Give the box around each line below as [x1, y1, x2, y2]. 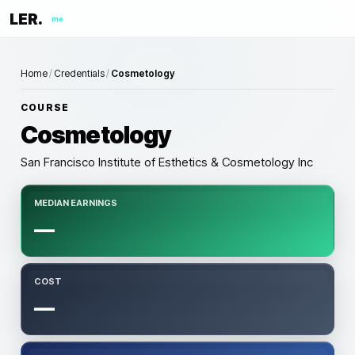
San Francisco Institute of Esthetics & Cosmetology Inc [21, 155, 313, 170]
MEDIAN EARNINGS [34, 197, 117, 208]
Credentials [54, 67, 105, 79]
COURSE [21, 101, 70, 113]
